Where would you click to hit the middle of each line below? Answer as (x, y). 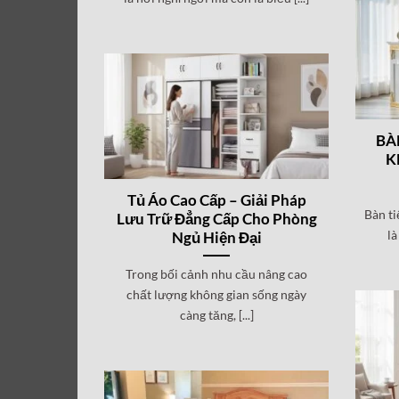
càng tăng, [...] (216, 314)
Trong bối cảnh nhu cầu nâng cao (217, 273)
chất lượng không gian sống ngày (217, 294)
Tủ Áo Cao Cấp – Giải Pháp (216, 200)
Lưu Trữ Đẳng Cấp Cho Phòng (216, 219)
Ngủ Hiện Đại (216, 237)
